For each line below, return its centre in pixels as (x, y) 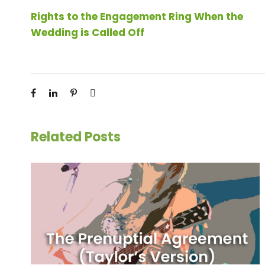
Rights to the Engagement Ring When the (137, 17)
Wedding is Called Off (88, 33)
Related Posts (76, 137)
